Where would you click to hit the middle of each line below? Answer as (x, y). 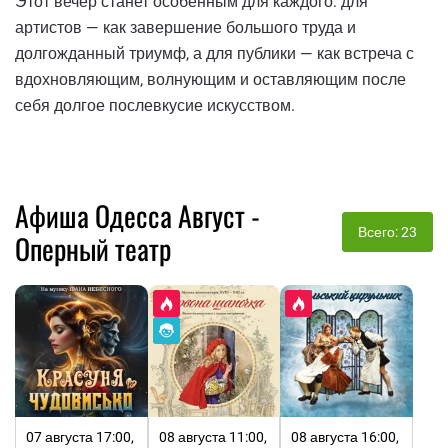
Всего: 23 (387, 231)
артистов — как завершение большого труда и (185, 27)
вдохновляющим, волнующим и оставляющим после (210, 79)
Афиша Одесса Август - (137, 215)
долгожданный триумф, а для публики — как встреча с (214, 53)
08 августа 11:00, (212, 437)
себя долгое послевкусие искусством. (155, 105)
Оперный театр (93, 248)
